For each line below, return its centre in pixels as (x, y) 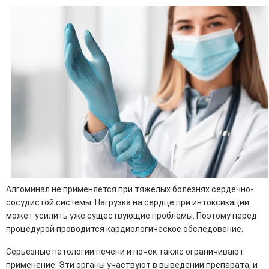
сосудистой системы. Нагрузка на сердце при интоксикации (128, 203)
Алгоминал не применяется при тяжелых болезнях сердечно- (130, 189)
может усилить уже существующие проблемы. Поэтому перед (131, 216)
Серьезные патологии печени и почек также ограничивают (125, 252)
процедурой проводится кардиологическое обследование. (125, 229)
